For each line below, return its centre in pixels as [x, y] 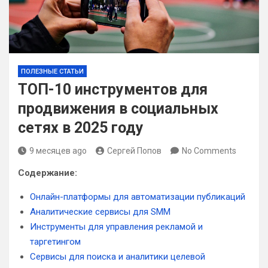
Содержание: [48, 173]
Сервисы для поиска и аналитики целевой [118, 257]
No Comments [209, 151]
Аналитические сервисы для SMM [100, 212]
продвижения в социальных [118, 109]
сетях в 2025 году [81, 128]
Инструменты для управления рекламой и [116, 227]
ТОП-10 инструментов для [113, 89]
